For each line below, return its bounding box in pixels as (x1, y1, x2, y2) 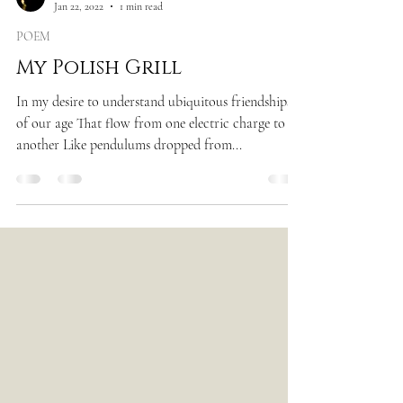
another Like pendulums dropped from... (16, 136, 242, 154)
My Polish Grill (16, 55, 182, 81)
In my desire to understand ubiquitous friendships (16, 93, 291, 111)
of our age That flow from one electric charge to (16, 114, 285, 132)
